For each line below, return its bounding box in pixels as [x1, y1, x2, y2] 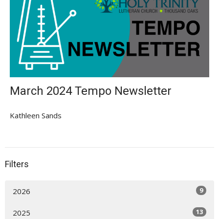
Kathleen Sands [10, 110, 62, 121]
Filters [5, 159, 29, 170]
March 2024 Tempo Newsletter [10, 84, 172, 98]
